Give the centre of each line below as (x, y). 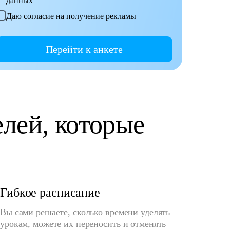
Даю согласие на (36, 16)
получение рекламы (101, 16)
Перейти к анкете (84, 49)
